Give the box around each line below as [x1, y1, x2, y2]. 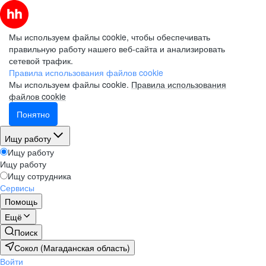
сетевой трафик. [9, 55, 73, 66]
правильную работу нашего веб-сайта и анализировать [9, 43, 225, 55]
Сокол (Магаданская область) [14, 242, 130, 254]
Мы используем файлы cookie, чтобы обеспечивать [9, 31, 210, 43]
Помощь [5, 195, 37, 207]
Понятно [17, 108, 50, 120]
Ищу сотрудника [8, 170, 71, 182]
